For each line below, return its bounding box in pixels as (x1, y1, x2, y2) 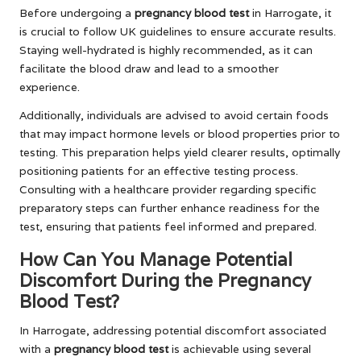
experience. (19, 79, 80, 94)
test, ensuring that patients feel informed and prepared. (19, 218, 317, 234)
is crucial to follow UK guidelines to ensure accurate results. (19, 23, 336, 39)
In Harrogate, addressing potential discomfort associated (19, 322, 326, 338)
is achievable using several (168, 341, 311, 356)
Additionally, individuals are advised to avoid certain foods (19, 107, 329, 122)
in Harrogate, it (249, 5, 331, 20)
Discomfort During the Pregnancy (19, 268, 311, 292)
